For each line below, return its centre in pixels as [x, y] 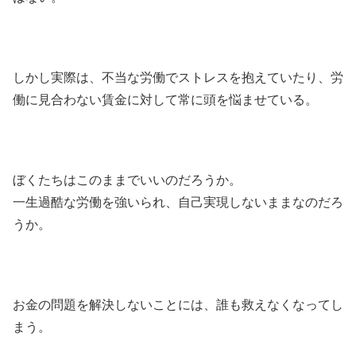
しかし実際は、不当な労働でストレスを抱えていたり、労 [178, 77]
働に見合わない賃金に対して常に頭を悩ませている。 [165, 99]
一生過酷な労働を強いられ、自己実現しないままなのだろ [178, 202]
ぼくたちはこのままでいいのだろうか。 [127, 180]
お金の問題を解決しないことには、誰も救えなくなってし [178, 304]
